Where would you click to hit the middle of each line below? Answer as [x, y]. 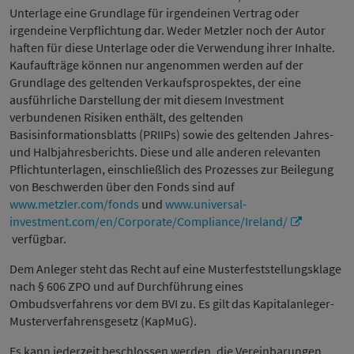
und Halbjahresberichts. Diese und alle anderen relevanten [165, 152]
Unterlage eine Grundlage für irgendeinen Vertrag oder [154, 13]
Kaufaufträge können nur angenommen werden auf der [156, 65]
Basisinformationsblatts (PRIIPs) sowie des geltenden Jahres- [171, 135]
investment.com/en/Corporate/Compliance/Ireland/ [149, 222]
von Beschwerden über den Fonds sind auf [122, 187]
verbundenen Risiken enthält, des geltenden [126, 117]
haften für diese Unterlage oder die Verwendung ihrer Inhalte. [172, 48]
